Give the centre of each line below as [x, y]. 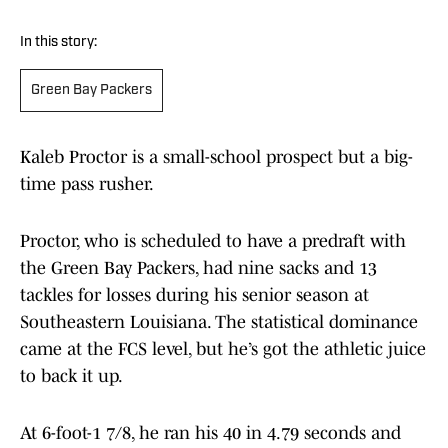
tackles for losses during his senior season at [194, 295]
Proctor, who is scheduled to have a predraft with [213, 241]
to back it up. [71, 376]
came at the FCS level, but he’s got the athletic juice [223, 349]
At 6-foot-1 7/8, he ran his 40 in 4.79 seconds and [210, 433]
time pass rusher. [87, 184]
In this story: [58, 43]
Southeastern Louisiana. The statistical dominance [219, 322]
